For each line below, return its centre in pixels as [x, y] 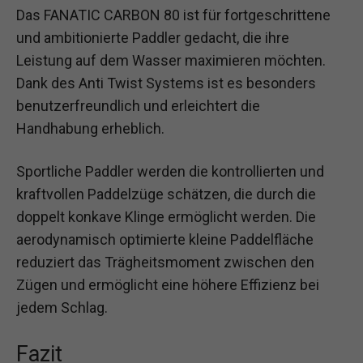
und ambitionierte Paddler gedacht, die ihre [153, 37]
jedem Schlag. [62, 307]
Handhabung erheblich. [90, 128]
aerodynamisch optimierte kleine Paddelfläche [165, 239]
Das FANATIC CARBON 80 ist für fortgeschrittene [173, 15]
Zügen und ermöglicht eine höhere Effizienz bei [168, 285]
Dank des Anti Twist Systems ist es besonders [166, 83]
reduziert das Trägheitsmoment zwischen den [165, 262]
